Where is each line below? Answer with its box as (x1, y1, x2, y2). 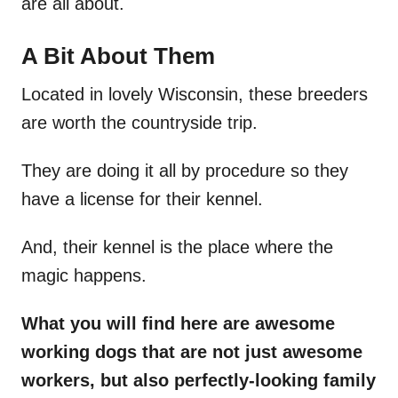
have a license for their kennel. (21, 189, 263, 210)
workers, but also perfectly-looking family (21, 370, 376, 391)
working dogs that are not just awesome (21, 342, 362, 362)
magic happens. (21, 266, 147, 286)
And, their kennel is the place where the (21, 237, 333, 258)
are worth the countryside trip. (21, 113, 258, 133)
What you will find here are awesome (21, 314, 335, 334)
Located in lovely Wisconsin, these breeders (21, 84, 368, 105)
